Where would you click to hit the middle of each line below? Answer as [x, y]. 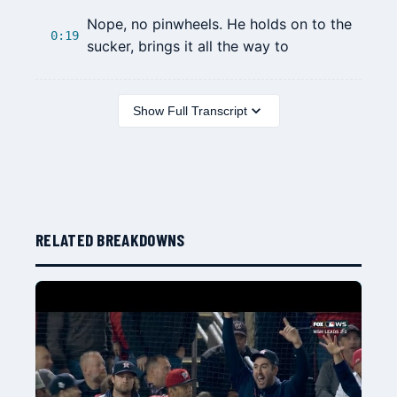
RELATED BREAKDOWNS [110, 240]
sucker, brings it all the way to [188, 47]
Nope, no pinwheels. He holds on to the [219, 24]
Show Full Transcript [190, 111]
